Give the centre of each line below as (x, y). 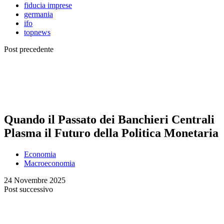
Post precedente (29, 49)
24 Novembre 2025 (35, 180)
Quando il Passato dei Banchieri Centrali (109, 120)
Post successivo (28, 189)
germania (38, 14)
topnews (37, 32)
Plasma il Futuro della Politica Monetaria (111, 133)
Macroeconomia (49, 163)
